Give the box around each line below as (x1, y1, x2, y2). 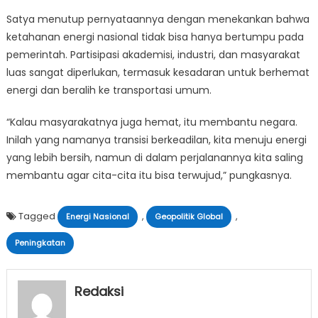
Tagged (18, 209, 57, 223)
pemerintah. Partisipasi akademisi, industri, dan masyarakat (6, 48, 300, 62)
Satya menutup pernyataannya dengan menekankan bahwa (6, 12, 309, 26)
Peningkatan (14, 237, 65, 248)
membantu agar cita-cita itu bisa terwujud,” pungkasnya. (6, 168, 292, 182)
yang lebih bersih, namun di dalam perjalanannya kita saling (6, 150, 303, 165)
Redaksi (74, 283, 124, 300)
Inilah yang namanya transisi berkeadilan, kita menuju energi (6, 133, 307, 147)
